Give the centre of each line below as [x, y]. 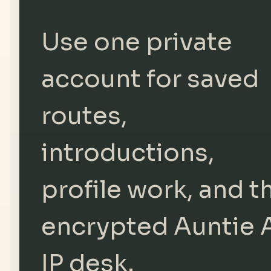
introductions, [128, 153]
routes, [84, 116]
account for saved [150, 79]
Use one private [137, 42]
